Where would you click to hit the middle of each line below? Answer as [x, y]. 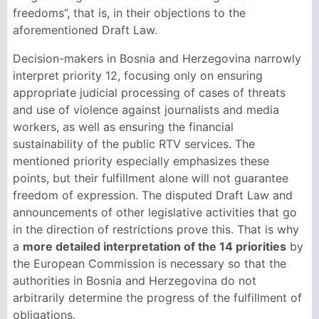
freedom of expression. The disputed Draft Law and [153, 195]
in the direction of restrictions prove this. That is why [156, 229]
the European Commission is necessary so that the [150, 263]
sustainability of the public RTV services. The [134, 144]
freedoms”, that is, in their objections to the [129, 13]
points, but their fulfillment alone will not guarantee [151, 178]
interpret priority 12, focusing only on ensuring [138, 75]
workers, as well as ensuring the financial [123, 127]
